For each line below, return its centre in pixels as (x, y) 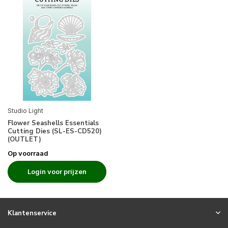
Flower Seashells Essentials (53, 123)
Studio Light (25, 110)
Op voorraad (28, 153)
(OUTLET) (24, 139)
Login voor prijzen (57, 171)
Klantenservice (32, 213)
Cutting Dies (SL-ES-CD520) (55, 131)
